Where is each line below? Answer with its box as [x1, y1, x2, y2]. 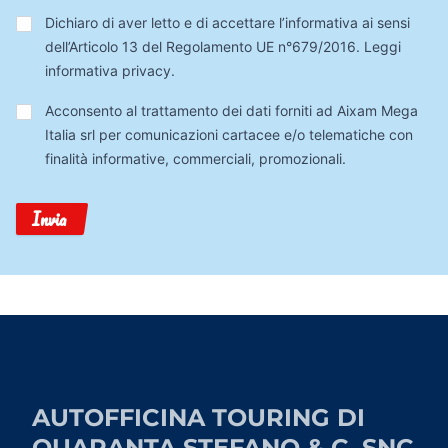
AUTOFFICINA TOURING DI [32, 403, 365, 432]
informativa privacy [44, 62, 171, 79]
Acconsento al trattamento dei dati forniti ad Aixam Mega [44, 102, 418, 119]
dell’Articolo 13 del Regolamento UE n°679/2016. [44, 38, 364, 55]
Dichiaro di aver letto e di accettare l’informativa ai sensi [44, 14, 410, 31]
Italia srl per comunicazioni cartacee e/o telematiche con [44, 126, 413, 143]
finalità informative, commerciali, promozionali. [44, 150, 346, 167]
